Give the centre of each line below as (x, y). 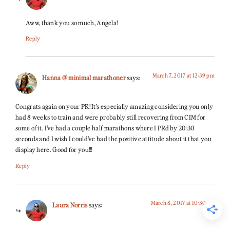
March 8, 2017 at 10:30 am (183, 202)
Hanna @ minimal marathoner (84, 78)
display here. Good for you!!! (54, 150)
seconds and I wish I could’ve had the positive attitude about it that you (113, 139)
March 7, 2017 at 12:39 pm (183, 75)
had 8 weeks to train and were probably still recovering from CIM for (111, 117)
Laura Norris (70, 205)
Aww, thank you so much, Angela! (72, 22)
